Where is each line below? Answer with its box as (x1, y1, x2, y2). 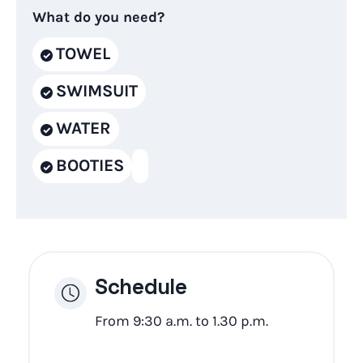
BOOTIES (56, 155, 124, 175)
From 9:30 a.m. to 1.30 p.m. (95, 311, 268, 330)
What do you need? (32, 7, 164, 26)
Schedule (95, 280, 187, 300)
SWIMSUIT (56, 80, 138, 100)
